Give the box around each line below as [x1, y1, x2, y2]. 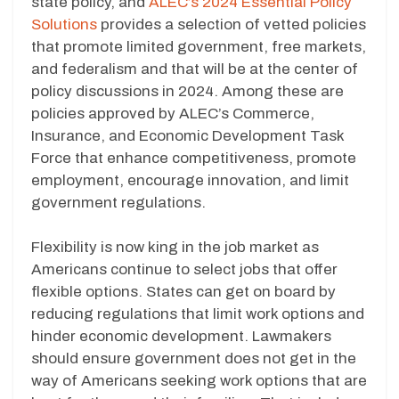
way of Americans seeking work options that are [31, 372, 367, 390]
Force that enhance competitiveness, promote [31, 149, 356, 167]
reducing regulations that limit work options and [31, 305, 364, 323]
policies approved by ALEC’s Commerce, [31, 104, 314, 122]
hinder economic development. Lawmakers [31, 328, 331, 346]
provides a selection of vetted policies [97, 15, 366, 33]
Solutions [31, 15, 97, 33]
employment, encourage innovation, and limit [31, 171, 349, 189]
